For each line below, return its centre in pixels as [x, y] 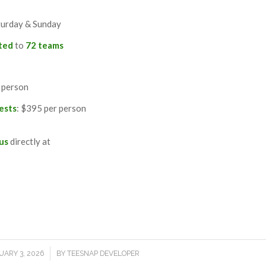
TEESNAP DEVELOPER [103, 254]
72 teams [45, 45]
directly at [29, 141]
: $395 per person [51, 108]
